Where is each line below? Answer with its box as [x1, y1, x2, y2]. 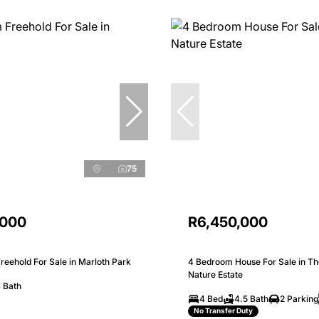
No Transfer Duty [194, 306, 253, 315]
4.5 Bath [234, 293, 268, 304]
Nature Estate [188, 268, 243, 280]
